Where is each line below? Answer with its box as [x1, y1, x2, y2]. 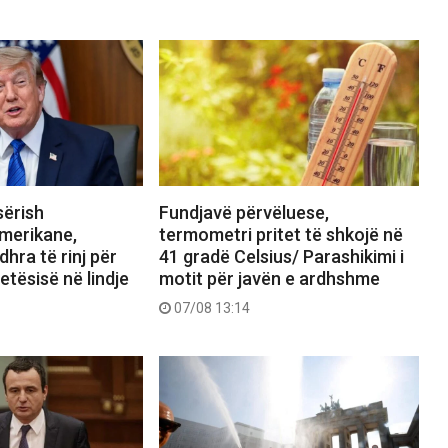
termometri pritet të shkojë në [158, 224, 403, 246]
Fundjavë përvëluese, [158, 202, 329, 224]
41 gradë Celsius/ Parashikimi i [158, 246, 404, 268]
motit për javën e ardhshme [158, 268, 380, 290]
